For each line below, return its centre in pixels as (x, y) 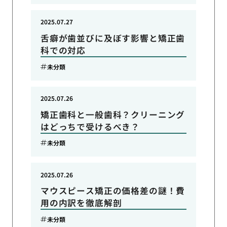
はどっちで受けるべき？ (90, 126)
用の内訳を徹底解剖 (81, 203)
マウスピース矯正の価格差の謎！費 (113, 191)
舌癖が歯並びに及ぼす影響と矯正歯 (113, 38)
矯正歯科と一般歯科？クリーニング (113, 114)
